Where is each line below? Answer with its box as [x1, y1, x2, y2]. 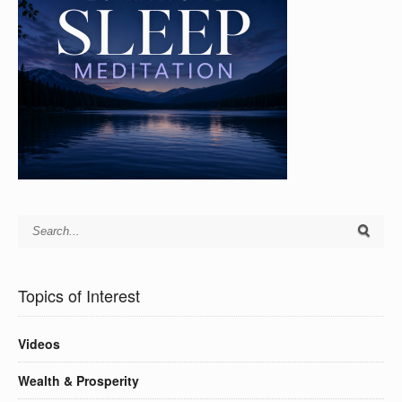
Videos [18, 334, 60, 353]
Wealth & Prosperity [18, 371, 139, 389]
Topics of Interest [18, 283, 140, 307]
